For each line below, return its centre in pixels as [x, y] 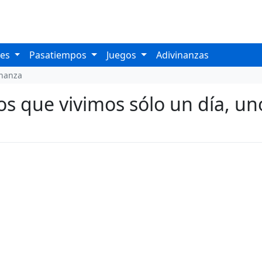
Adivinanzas [182, 55]
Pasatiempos [59, 55]
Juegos [123, 55]
